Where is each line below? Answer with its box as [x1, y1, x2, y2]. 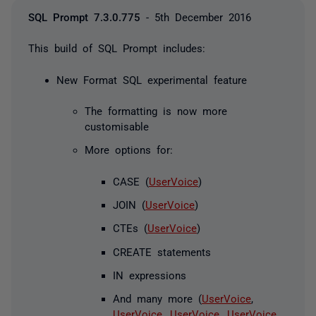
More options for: [85, 144, 173, 155]
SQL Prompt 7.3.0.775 [28, 11, 140, 22]
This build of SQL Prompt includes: [28, 42, 205, 53]
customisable [85, 121, 149, 131]
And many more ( [113, 293, 202, 303]
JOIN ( [113, 199, 145, 209]
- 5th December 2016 [140, 11, 251, 22]
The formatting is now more [85, 105, 227, 116]
